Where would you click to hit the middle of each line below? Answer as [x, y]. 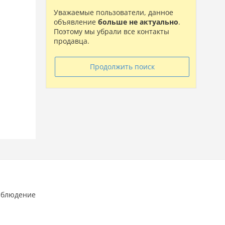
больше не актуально [138, 22]
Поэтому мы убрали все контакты [111, 31]
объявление [76, 22]
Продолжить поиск [122, 67]
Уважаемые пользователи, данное [114, 12]
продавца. [72, 41]
